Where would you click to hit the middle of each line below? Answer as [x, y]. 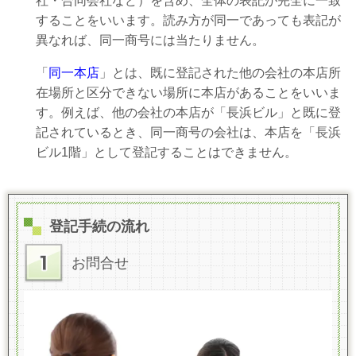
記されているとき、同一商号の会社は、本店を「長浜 [188, 132]
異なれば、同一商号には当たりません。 [150, 40]
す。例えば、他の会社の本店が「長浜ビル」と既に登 [188, 112]
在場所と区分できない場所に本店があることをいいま [188, 92]
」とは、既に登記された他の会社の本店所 [220, 72]
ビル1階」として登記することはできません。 [166, 152]
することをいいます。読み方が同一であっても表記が [188, 20]
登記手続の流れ [99, 226]
